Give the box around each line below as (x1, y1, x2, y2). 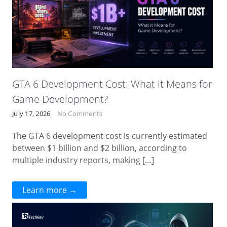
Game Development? (12, 92, 108, 106)
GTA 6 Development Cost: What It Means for (12, 77, 213, 91)
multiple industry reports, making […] (12, 155, 155, 166)
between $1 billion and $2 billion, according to (12, 142, 187, 154)
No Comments (57, 109, 103, 119)
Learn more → (22, 184, 78, 196)
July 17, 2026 (12, 109, 51, 119)
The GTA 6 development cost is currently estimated (12, 130, 208, 142)
